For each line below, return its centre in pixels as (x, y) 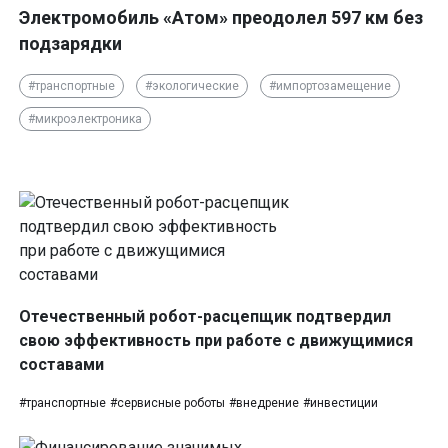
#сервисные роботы (167, 403)
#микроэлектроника (85, 119)
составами (61, 365)
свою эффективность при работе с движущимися (216, 341)
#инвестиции (340, 403)
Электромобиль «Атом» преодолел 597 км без (221, 18)
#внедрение (264, 403)
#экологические (192, 86)
